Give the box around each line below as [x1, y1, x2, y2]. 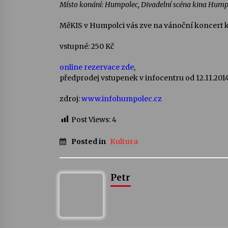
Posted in [71, 136, 107, 146]
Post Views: [71, 115, 110, 124]
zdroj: [60, 94, 81, 103]
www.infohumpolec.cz [81, 94, 162, 103]
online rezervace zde [60, 62, 134, 72]
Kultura [110, 136, 138, 146]
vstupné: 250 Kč [60, 41, 114, 51]
